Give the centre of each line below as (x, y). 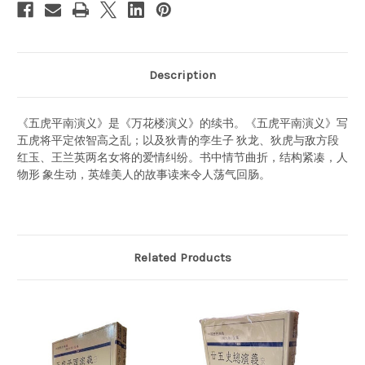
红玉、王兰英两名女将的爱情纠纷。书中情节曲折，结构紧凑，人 (182, 157)
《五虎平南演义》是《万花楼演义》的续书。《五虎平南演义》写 (182, 123)
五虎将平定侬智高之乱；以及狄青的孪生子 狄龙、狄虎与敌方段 (178, 140)
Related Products (182, 257)
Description (182, 75)
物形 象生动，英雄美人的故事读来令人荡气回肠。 (144, 174)
